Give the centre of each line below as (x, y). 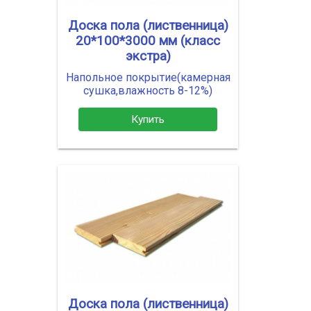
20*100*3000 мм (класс (148, 41)
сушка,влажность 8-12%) (148, 91)
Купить (148, 119)
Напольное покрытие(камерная (148, 78)
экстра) (148, 57)
